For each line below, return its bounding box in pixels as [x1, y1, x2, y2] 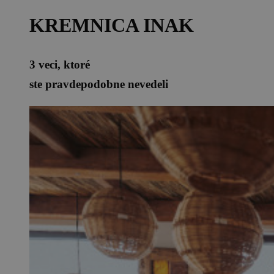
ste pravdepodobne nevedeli [29, 78, 168, 91]
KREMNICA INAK [29, 14, 194, 37]
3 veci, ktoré [29, 58, 90, 72]
